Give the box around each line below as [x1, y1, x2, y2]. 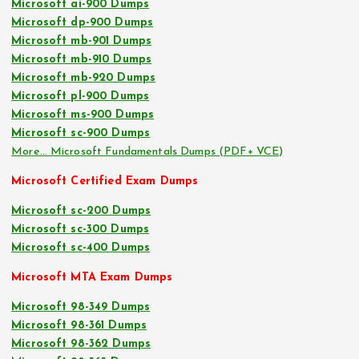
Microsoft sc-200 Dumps [11, 204, 151, 217]
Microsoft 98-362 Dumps [11, 338, 151, 351]
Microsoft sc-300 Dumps [11, 223, 150, 236]
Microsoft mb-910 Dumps [11, 53, 152, 66]
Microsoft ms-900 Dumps [11, 108, 155, 121]
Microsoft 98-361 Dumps [11, 320, 147, 333]
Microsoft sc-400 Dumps [11, 241, 151, 254]
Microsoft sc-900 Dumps [11, 127, 151, 139]
